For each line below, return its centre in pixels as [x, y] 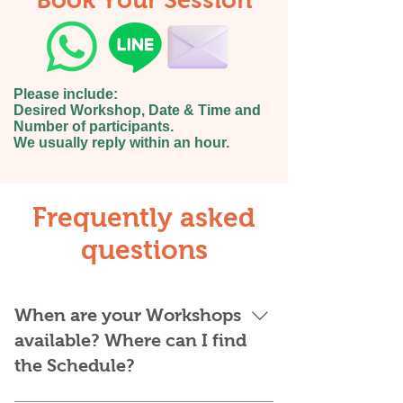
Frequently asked [144, 217]
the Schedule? [75, 365]
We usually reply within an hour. [121, 143]
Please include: [66, 94]
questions [144, 250]
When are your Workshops [128, 315]
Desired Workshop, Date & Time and [137, 110]
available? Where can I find [130, 340]
